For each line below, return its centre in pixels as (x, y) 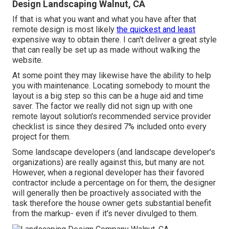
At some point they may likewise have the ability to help (112, 75)
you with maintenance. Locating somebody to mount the (111, 85)
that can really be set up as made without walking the (106, 50)
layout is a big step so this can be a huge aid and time (108, 96)
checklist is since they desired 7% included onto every (109, 126)
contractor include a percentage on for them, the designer (114, 182)
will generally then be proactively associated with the (107, 193)
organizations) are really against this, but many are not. (109, 162)
